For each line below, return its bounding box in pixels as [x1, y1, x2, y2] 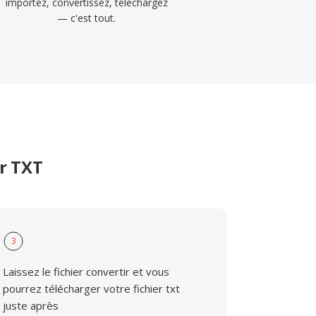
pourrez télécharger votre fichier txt [3, 281, 181, 296]
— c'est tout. [57, 11, 116, 25]
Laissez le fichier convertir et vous [3, 265, 170, 279]
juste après [3, 298, 59, 312]
